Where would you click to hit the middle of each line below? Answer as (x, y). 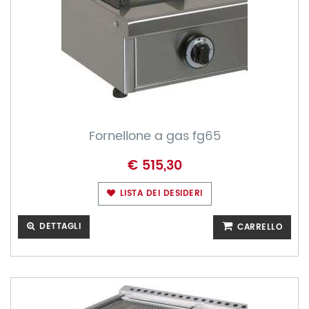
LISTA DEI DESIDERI (160, 193)
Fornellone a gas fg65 (154, 136)
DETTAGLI (58, 227)
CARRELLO (258, 227)
